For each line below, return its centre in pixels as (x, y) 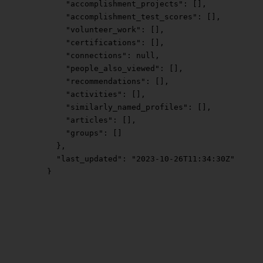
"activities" (75, 95)
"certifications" (85, 43)
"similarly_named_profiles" (108, 107)
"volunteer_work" (85, 30)
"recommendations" (87, 82)
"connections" (77, 56)
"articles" (70, 120)
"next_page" (59, 198)
